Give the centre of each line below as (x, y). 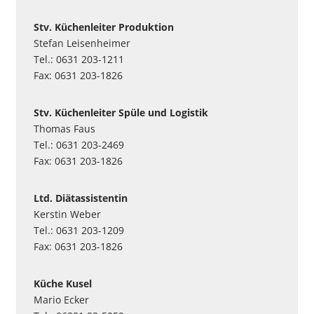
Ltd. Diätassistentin (81, 198)
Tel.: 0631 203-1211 (79, 59)
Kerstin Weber (67, 214)
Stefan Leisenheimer (82, 43)
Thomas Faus (64, 129)
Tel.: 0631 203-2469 (79, 145)
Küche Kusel (63, 284)
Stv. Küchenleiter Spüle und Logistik (121, 112)
